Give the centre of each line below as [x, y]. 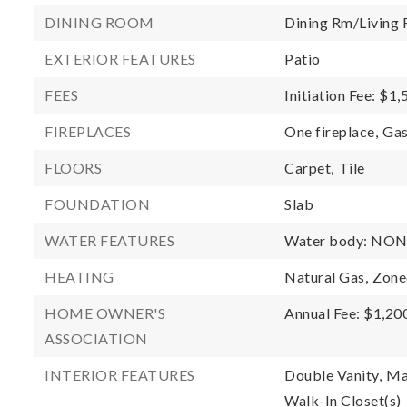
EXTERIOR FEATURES [120, 59]
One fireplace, [332, 131]
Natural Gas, [327, 277]
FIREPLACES [88, 131]
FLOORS [73, 168]
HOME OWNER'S [105, 313]
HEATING [79, 277]
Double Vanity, [333, 375]
